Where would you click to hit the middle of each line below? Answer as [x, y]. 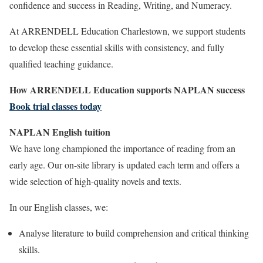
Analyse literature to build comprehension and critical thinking [134, 233]
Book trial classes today [55, 106]
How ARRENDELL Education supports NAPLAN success [127, 90]
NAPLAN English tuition [60, 132]
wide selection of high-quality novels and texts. [95, 181]
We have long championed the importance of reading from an [122, 149]
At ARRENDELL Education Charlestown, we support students [127, 31]
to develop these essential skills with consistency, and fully [117, 48]
